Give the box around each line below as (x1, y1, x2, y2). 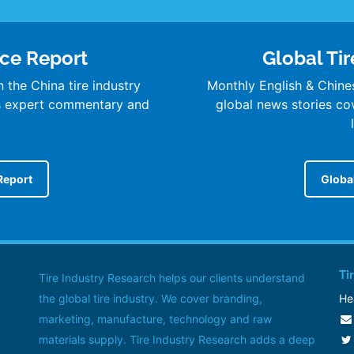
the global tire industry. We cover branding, (39, 291, 262, 305)
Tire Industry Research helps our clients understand (39, 270, 305, 284)
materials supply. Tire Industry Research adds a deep (39, 332, 315, 346)
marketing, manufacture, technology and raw (39, 311, 272, 326)
